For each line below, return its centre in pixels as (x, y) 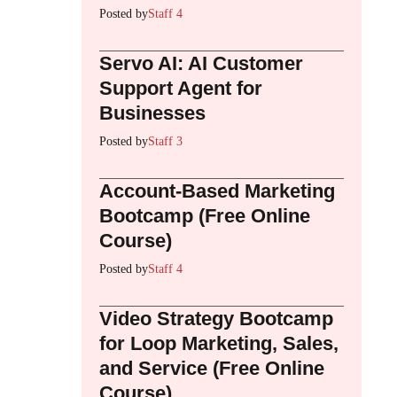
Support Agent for (181, 88)
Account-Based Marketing (217, 191)
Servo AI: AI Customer (201, 63)
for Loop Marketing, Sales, (219, 343)
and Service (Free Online (212, 368)
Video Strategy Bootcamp (216, 318)
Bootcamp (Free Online (205, 215)
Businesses (152, 113)
